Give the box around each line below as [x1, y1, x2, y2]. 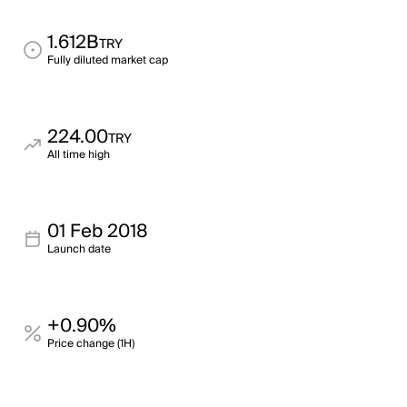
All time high [47, 145, 110, 164]
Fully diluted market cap [47, 51, 168, 70]
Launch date [47, 240, 111, 259]
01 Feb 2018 [47, 216, 148, 247]
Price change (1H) [47, 334, 134, 353]
